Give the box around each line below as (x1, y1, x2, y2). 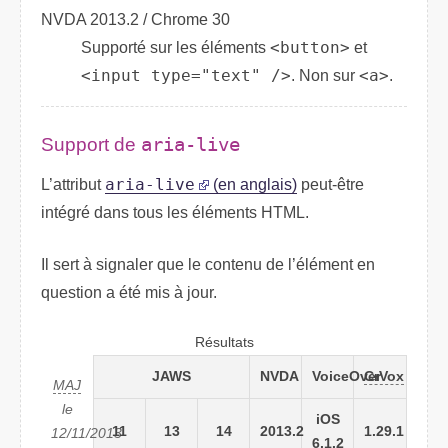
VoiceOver (311, 369, 381, 385)
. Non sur (291, 66, 359, 84)
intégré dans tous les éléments (41, 204, 261, 222)
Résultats (194, 335, 254, 351)
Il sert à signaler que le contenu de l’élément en (41, 256, 375, 274)
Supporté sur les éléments (81, 38, 270, 56)
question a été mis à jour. (41, 284, 217, 302)
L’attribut (41, 176, 105, 194)
